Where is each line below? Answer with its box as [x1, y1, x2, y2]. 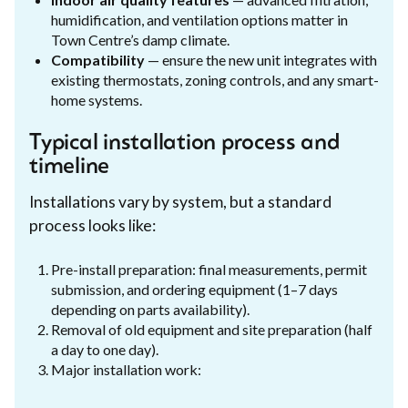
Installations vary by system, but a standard [29, 191, 331, 211]
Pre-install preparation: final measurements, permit [51, 260, 367, 278]
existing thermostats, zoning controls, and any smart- [51, 70, 379, 88]
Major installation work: [51, 360, 201, 378]
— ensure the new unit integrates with [145, 50, 377, 68]
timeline [29, 156, 110, 178]
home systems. [51, 90, 142, 108]
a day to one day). [51, 340, 158, 358]
